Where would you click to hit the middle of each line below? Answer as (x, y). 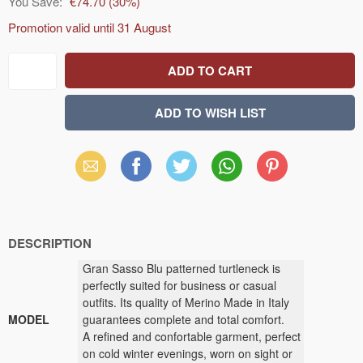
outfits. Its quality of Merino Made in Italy (186, 303)
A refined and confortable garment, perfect (192, 337)
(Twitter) (182, 202)
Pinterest (275, 166)
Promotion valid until (63, 28)
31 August (144, 28)
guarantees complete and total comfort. (184, 320)
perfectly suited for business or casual (179, 286)
